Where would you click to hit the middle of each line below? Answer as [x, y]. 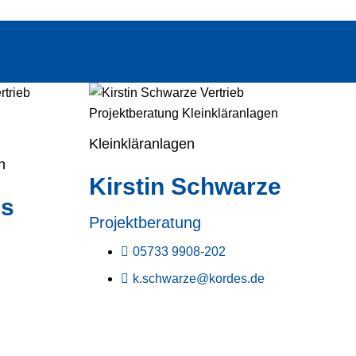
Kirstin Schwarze [185, 186]
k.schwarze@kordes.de [199, 279]
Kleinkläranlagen [142, 144]
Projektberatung [145, 222]
